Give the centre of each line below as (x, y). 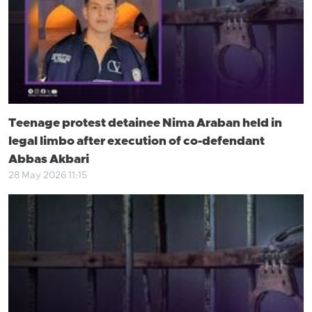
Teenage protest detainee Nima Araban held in (145, 123)
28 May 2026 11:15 (48, 175)
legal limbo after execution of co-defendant (136, 141)
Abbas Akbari (49, 159)
